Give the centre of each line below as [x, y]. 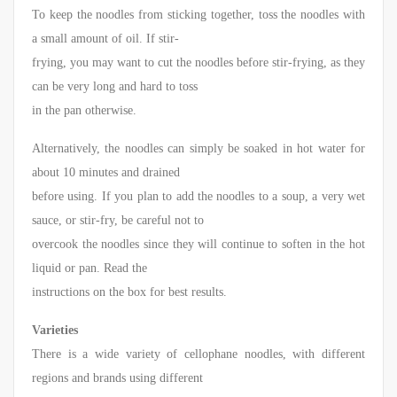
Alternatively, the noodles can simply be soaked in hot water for [198, 149]
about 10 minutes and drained [106, 173]
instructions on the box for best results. [129, 292]
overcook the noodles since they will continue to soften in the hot [198, 245]
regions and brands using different [117, 378]
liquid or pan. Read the [90, 269]
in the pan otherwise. [84, 111]
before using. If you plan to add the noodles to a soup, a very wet [198, 197]
